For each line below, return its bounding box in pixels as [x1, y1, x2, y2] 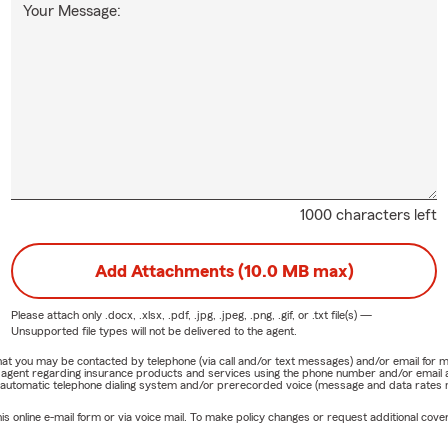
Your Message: [22, 2, 121, 19]
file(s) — [327, 308, 372, 321]
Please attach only [10, 308, 105, 321]
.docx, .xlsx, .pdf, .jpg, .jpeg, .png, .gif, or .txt [104, 308, 328, 321]
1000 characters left [300, 206, 438, 223]
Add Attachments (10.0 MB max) [94, 261, 354, 280]
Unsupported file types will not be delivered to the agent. [10, 324, 297, 337]
